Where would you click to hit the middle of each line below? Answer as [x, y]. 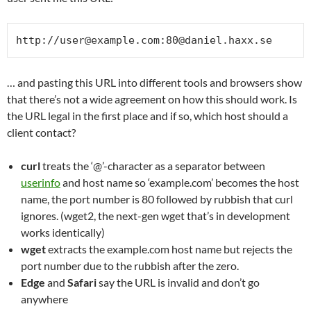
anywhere [44, 299]
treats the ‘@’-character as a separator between [153, 165]
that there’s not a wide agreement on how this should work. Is [152, 99]
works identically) [63, 232]
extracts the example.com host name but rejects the [169, 249]
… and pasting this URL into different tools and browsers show [154, 82]
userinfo [41, 182]
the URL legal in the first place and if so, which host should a [148, 115]
